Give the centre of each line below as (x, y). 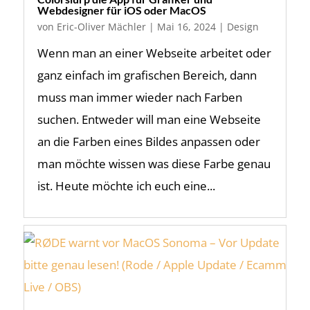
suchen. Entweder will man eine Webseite (149, 119)
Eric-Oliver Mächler (101, 27)
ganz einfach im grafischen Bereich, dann (147, 75)
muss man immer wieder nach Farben (139, 97)
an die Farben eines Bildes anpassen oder (148, 142)
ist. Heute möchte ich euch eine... (126, 186)
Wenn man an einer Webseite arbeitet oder (154, 53)
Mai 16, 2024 (186, 27)
